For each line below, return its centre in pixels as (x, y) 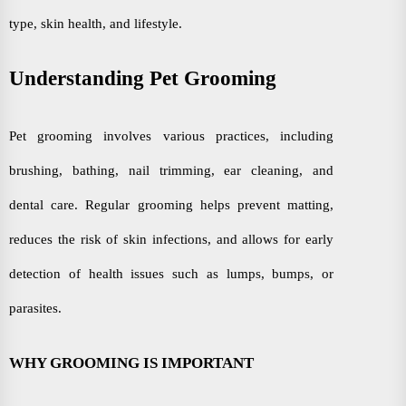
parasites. (35, 308)
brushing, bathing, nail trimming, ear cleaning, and (171, 170)
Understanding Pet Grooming (143, 78)
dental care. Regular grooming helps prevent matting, (171, 204)
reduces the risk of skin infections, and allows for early (171, 239)
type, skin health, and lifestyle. (97, 23)
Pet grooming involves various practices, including (171, 135)
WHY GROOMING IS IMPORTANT (131, 363)
